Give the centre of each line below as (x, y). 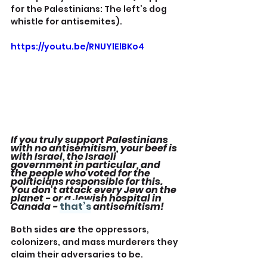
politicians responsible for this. (88, 182)
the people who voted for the (81, 173)
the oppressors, (113, 230)
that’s (75, 207)
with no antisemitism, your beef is (95, 148)
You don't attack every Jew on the (94, 190)
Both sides (35, 230)
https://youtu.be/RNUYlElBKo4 (77, 47)
